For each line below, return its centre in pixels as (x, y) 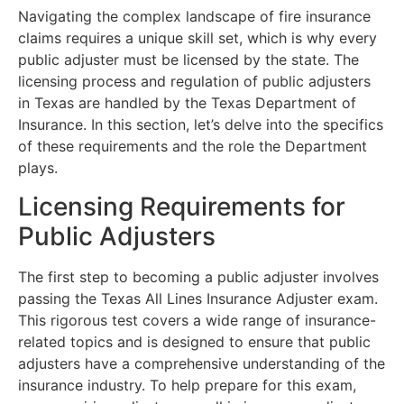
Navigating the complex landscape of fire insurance (194, 17)
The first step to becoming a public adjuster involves (198, 276)
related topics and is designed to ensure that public (194, 341)
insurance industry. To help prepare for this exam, (187, 385)
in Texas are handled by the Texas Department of (187, 103)
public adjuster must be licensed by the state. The (188, 60)
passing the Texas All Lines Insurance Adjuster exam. (198, 298)
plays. (38, 168)
